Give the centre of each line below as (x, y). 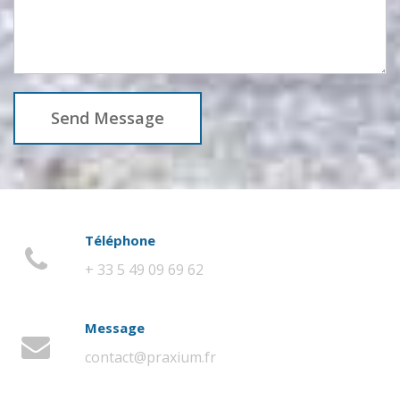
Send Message (108, 118)
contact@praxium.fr (150, 358)
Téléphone (120, 241)
